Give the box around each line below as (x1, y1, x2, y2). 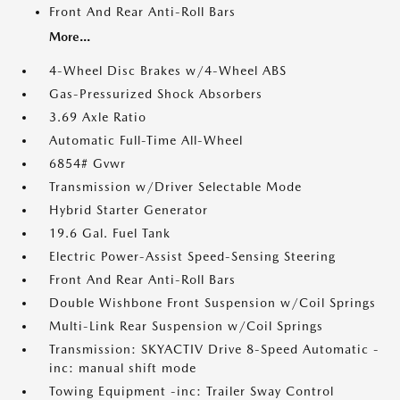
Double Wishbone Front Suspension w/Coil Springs (49, 296, 376, 310)
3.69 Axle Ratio (49, 110, 146, 124)
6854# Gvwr (49, 156, 126, 171)
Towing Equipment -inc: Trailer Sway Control (49, 384, 334, 398)
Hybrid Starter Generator (49, 203, 208, 217)
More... (49, 29, 90, 44)
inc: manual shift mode (49, 361, 196, 375)
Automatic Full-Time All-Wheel (49, 133, 243, 147)
